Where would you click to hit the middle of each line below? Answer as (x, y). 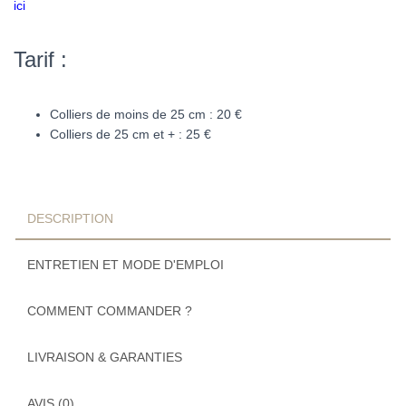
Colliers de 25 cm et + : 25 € (130, 134)
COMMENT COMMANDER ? (110, 310)
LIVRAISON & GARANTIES (105, 357)
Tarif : (40, 59)
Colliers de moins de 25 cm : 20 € (146, 114)
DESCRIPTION (70, 218)
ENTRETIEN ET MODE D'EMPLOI (126, 264)
